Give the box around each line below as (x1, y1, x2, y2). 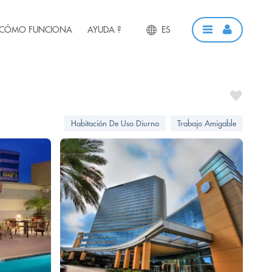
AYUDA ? (87, 24, 121, 35)
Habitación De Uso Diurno (71, 118, 159, 128)
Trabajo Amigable (177, 118, 236, 128)
